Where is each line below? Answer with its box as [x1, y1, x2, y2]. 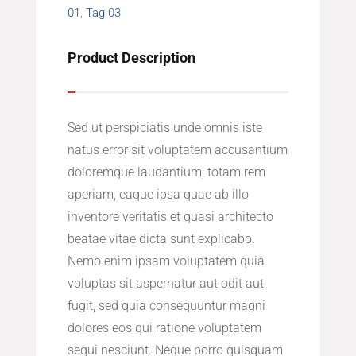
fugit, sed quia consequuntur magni [67, 298, 265, 314]
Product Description [67, 49, 195, 67]
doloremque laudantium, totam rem [67, 164, 265, 180]
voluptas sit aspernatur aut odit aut [67, 276, 264, 292]
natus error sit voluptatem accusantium [67, 142, 288, 158]
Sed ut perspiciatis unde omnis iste [67, 120, 262, 136]
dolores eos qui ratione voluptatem [67, 320, 261, 336]
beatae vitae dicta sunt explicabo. [67, 231, 255, 247]
